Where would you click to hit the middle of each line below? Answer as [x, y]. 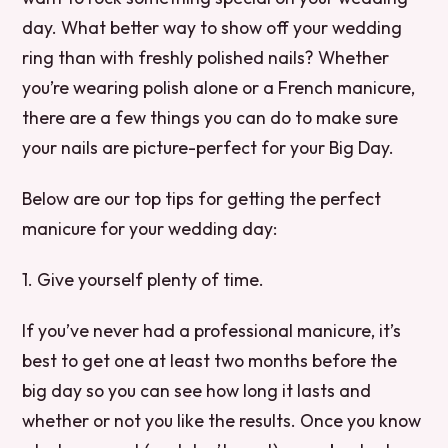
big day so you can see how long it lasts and [197, 390]
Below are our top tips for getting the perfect [202, 198]
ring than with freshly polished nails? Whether [206, 57]
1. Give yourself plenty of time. [143, 279]
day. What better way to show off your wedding [212, 27]
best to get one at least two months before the [210, 360]
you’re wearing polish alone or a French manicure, [219, 87]
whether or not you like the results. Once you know [222, 420]
